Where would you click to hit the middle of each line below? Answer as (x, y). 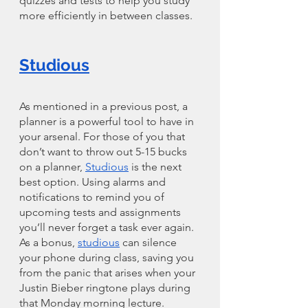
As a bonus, (48, 242)
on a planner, (52, 166)
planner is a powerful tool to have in (108, 121)
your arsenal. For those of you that (103, 136)
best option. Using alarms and (94, 181)
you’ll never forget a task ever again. (108, 227)
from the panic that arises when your (109, 272)
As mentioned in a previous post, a (105, 106)
